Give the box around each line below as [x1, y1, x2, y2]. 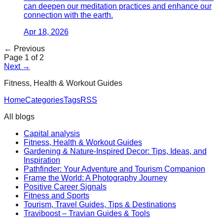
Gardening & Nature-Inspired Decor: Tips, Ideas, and [24, 147, 207, 155]
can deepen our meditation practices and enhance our [24, 1, 212, 10]
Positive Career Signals [24, 182, 107, 191]
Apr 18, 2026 [24, 27, 69, 36]
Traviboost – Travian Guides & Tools [24, 209, 150, 218]
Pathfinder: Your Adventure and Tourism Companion [24, 164, 205, 173]
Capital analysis [24, 129, 80, 138]
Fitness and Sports [24, 191, 89, 200]
